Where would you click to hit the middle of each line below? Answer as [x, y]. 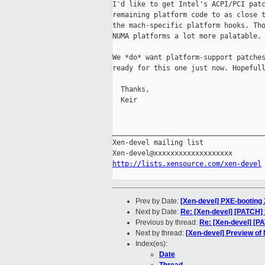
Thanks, [131, 90]
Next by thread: [161, 233]
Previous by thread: [167, 223]
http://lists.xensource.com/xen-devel [187, 164]
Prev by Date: [158, 201]
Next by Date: [158, 212]
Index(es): [151, 244]
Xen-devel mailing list [158, 143]
